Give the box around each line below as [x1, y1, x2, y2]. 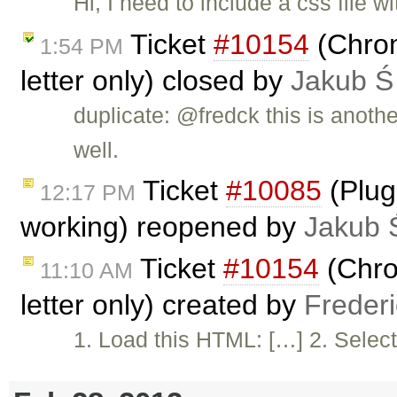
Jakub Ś [291, 64, 393, 97]
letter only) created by [20, 289, 304, 322]
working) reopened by [20, 211, 304, 244]
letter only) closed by [20, 64, 291, 97]
